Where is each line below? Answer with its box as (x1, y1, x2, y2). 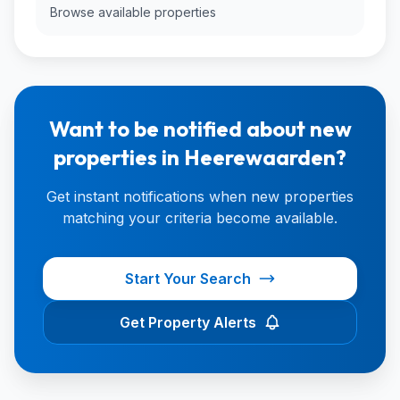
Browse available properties (50, 4, 216, 20)
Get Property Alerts (119, 313, 256, 331)
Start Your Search (124, 270, 251, 287)
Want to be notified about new (48, 115, 352, 142)
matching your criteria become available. (62, 209, 337, 227)
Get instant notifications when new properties (46, 187, 354, 205)
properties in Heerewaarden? (54, 144, 346, 171)
